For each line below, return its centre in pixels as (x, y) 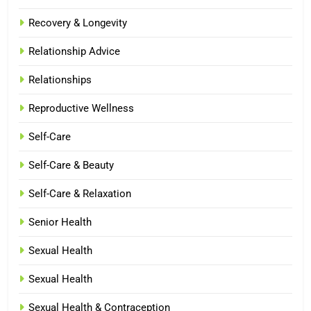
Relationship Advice (74, 51)
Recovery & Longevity (78, 23)
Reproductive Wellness (81, 108)
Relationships (60, 79)
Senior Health (60, 222)
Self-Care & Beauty (71, 165)
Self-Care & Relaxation (80, 193)
